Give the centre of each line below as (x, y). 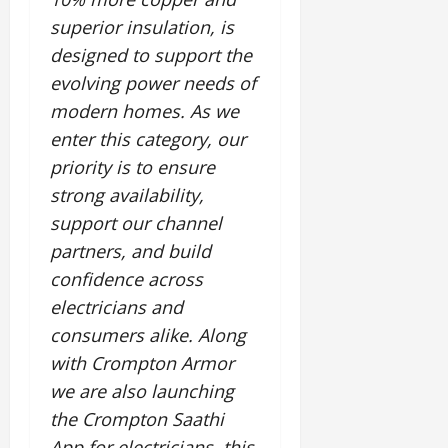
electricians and (116, 306)
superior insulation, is (142, 26)
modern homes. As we (144, 110)
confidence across (126, 278)
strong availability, (127, 194)
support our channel (136, 222)
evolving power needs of (153, 82)
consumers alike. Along (148, 334)
